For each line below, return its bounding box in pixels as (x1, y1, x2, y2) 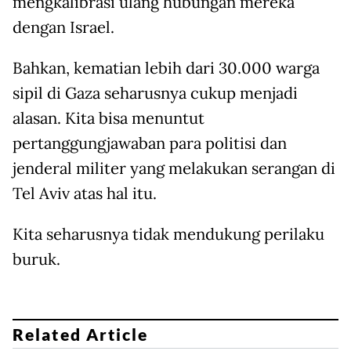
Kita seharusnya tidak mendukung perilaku (13, 224, 324, 245)
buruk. (13, 249, 60, 270)
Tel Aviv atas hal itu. (13, 183, 157, 204)
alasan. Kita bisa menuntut (13, 108, 204, 129)
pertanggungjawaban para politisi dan (13, 133, 287, 154)
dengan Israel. (13, 17, 114, 38)
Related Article (13, 324, 149, 344)
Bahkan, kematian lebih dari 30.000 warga (13, 58, 320, 79)
